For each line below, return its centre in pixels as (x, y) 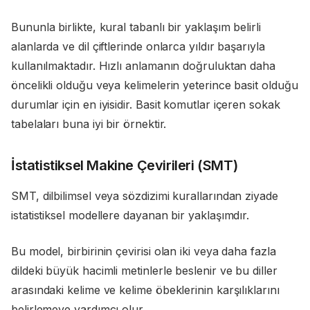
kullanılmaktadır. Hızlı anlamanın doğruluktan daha (143, 66)
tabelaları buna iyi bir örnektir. (89, 124)
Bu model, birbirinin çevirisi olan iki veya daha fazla (144, 252)
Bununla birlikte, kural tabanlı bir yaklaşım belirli (136, 27)
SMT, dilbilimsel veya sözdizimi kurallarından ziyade (145, 196)
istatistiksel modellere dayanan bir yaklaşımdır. (130, 216)
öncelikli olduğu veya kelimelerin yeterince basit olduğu (155, 85)
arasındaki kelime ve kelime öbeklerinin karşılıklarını (145, 290)
